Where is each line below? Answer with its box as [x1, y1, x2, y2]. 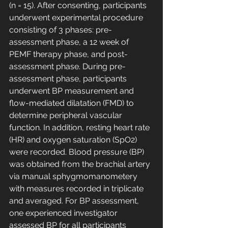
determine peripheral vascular [9, 110, 124, 121]
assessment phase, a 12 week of [9, 37, 131, 47]
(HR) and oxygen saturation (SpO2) [9, 135, 139, 145]
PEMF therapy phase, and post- [9, 49, 128, 60]
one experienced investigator [9, 208, 120, 218]
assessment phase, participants [9, 74, 129, 84]
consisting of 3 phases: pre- [9, 25, 112, 35]
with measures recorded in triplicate [9, 184, 146, 194]
